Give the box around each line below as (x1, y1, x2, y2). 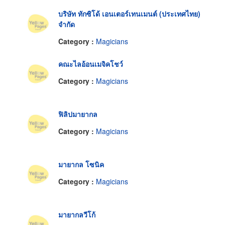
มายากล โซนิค (58, 159, 104, 170)
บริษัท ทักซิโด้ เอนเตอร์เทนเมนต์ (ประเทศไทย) (58, 9, 200, 19)
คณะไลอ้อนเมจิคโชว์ (58, 59, 123, 69)
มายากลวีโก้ (58, 209, 95, 220)
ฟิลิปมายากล (58, 109, 97, 120)
